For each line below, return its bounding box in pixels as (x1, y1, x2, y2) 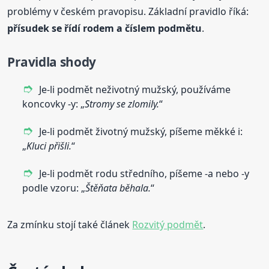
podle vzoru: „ (22, 181, 86, 195)
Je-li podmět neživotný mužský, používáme (39, 83, 231, 97)
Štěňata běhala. (85, 181, 151, 195)
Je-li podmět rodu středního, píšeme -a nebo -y (39, 167, 250, 181)
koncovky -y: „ (22, 97, 85, 111)
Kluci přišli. (26, 139, 72, 153)
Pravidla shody (7, 53, 97, 71)
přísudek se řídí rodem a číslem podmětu (7, 22, 202, 35)
